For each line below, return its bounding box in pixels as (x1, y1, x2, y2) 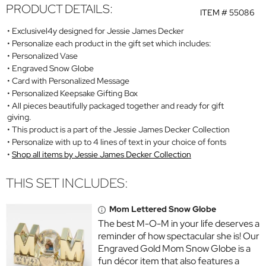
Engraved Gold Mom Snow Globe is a (98, 242, 251, 255)
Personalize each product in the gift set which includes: (12, 37, 211, 49)
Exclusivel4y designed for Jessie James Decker (12, 25, 184, 36)
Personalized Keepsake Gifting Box (12, 87, 138, 99)
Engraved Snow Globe (12, 62, 94, 74)
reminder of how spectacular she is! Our (98, 230, 259, 243)
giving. (7, 111, 31, 122)
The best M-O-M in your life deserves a (98, 217, 259, 230)
